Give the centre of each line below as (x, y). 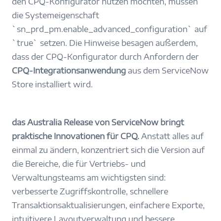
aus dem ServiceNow (168, 70)
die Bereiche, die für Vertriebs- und (79, 164)
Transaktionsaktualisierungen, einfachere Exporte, (108, 205)
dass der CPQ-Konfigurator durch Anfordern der (105, 56)
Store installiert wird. (52, 84)
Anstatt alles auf (172, 136)
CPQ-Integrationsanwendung (70, 70)
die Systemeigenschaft (55, 15)
